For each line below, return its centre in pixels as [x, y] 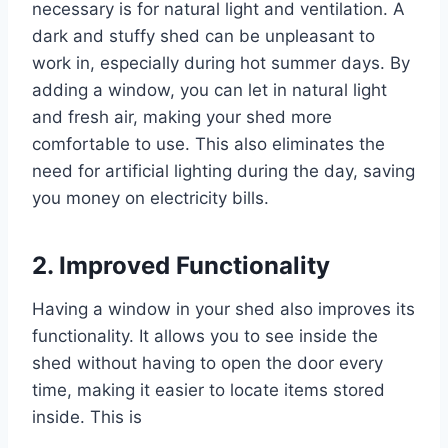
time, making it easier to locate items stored [208, 389]
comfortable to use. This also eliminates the [208, 143]
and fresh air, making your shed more [182, 116]
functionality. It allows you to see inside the [205, 335]
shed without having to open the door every [207, 362]
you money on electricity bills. [150, 197]
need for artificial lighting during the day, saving [223, 170]
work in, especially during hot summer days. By [221, 62]
